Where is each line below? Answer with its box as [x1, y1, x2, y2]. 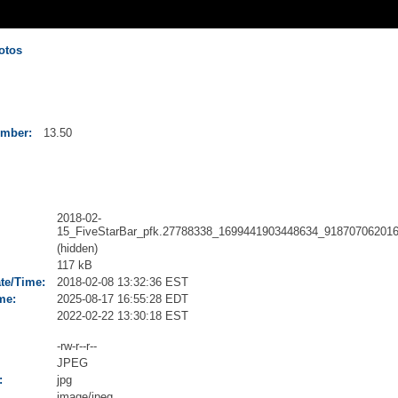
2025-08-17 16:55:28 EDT [57, 292, 188, 306]
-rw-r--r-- [57, 339, 97, 354]
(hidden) [57, 242, 98, 256]
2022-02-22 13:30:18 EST [57, 309, 188, 323]
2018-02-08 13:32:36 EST [57, 275, 188, 290]
